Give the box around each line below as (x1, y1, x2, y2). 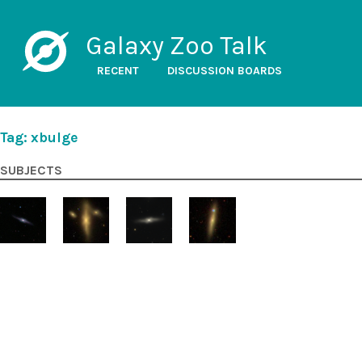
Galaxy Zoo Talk (85, 31, 267, 61)
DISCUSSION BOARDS (166, 64, 282, 78)
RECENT (96, 64, 139, 78)
